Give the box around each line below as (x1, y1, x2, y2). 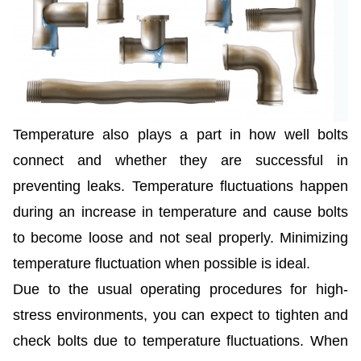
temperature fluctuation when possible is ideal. (13, 255, 310, 272)
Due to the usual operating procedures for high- (13, 280, 348, 297)
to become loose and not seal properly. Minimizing (13, 229, 348, 246)
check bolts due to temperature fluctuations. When (13, 332, 348, 349)
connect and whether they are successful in (13, 151, 348, 168)
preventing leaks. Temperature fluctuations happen (13, 177, 348, 194)
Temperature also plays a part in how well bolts (13, 126, 348, 143)
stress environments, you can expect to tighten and (13, 306, 348, 323)
